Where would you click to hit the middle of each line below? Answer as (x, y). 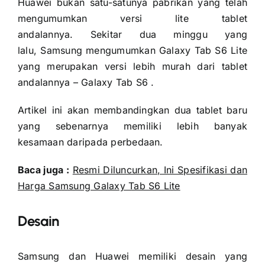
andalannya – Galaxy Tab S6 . (86, 82)
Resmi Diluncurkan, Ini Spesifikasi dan (160, 169)
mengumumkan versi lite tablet (132, 18)
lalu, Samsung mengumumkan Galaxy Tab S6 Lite (132, 50)
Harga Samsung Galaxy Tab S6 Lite (99, 185)
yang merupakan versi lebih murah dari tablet (132, 66)
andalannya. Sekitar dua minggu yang (132, 34)
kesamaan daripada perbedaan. (90, 142)
